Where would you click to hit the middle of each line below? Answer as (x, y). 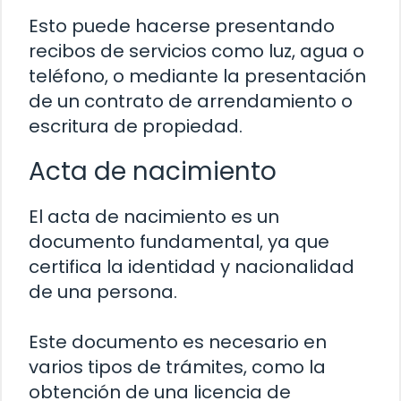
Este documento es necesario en (178, 341)
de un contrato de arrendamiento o (191, 101)
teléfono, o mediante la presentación (197, 76)
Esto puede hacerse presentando (182, 26)
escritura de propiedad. (136, 126)
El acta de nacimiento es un (154, 216)
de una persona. (103, 291)
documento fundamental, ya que (179, 241)
